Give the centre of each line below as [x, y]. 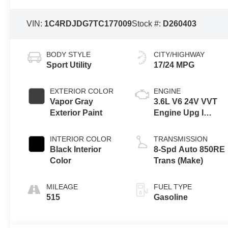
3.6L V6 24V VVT [186, 101]
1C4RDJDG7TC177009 [88, 23]
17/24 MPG [174, 65]
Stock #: [148, 23]
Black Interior [76, 149]
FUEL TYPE [173, 187]
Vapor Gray [72, 101]
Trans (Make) [179, 160]
